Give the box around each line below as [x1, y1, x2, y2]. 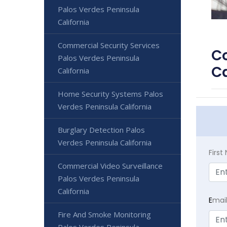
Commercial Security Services [58, 40, 160, 50]
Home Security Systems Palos [58, 88, 163, 99]
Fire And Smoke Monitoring [58, 209, 151, 219]
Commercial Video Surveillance [58, 160, 163, 171]
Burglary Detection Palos [58, 124, 145, 135]
